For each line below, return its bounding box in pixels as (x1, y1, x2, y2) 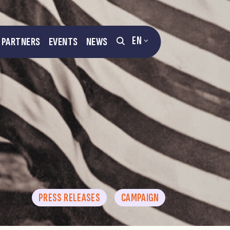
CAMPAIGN (121, 191, 159, 204)
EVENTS (48, 34, 78, 49)
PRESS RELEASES (38, 191, 101, 204)
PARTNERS (1, 34, 41, 49)
